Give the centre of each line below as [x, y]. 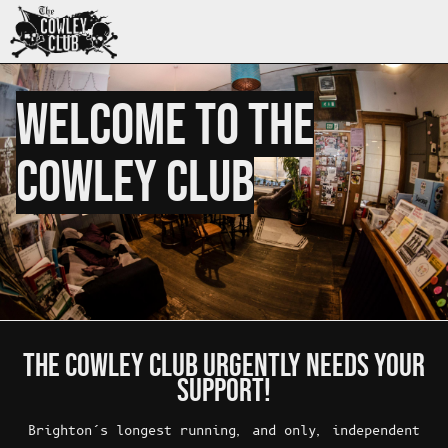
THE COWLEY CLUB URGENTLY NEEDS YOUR [224, 365]
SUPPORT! [224, 390]
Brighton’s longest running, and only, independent [224, 431]
